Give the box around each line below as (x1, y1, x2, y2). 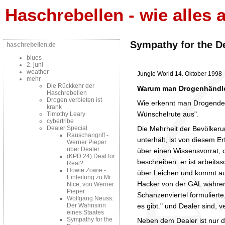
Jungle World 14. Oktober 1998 (137, 70, 222, 77)
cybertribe (47, 118, 74, 125)
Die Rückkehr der (47, 82, 94, 89)
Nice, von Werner (67, 181, 114, 188)
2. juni (27, 61, 43, 68)
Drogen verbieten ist (47, 96, 102, 103)
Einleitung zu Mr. (67, 174, 112, 181)
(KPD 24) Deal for (67, 153, 115, 160)
